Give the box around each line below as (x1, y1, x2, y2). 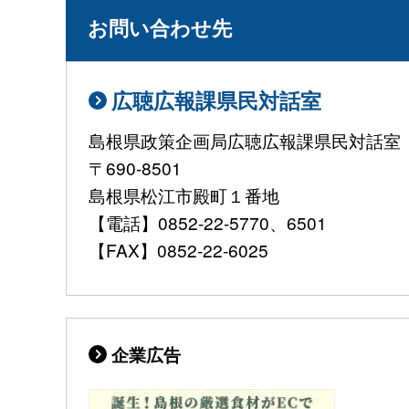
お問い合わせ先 (88, 12, 232, 42)
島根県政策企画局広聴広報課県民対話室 (89, 128, 401, 153)
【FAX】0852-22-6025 (89, 237, 268, 263)
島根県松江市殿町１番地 (89, 183, 331, 208)
